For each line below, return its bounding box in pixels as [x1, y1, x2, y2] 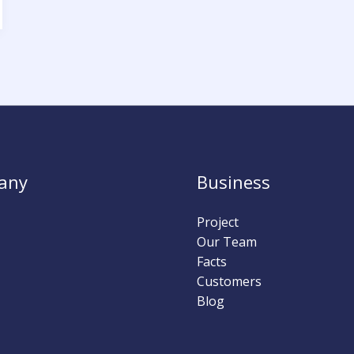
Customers [197, 272, 262, 290]
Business [197, 169, 270, 194]
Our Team [197, 232, 257, 250]
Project [197, 213, 239, 231]
